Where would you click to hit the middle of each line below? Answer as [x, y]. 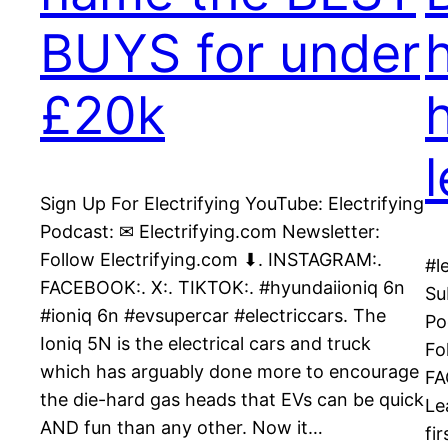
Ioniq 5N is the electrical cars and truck [205, 344]
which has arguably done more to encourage [229, 372]
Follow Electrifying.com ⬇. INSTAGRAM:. [211, 260]
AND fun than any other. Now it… [181, 428]
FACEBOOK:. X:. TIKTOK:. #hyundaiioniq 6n [222, 288]
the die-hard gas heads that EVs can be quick [232, 400]
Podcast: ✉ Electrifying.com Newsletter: [210, 232]
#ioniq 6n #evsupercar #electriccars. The [213, 316]
